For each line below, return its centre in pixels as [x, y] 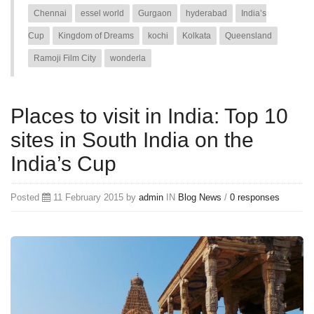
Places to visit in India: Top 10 [149, 116]
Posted [26, 197]
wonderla [128, 58]
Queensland [248, 35]
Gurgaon [155, 13]
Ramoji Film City [65, 58]
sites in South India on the [132, 139]
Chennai [50, 13]
